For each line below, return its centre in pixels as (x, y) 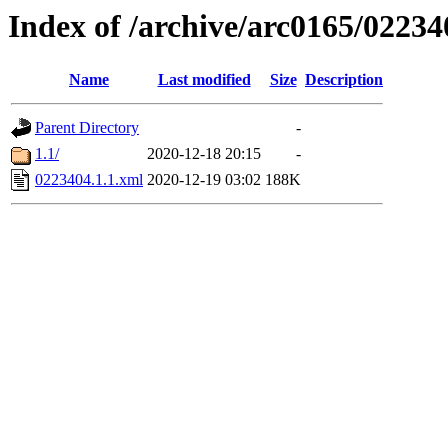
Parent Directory (87, 128)
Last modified (204, 80)
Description (344, 80)
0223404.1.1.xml (89, 180)
